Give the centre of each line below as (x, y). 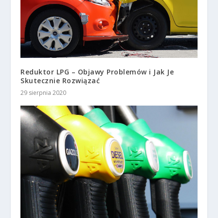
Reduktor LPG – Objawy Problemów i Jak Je (97, 72)
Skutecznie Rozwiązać (60, 80)
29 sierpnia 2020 (44, 92)
